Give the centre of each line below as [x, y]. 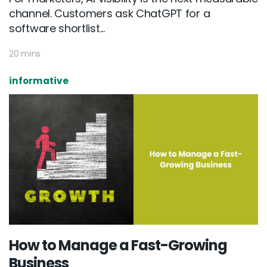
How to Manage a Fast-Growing [118, 246]
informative [39, 81]
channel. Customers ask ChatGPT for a [110, 14]
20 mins [25, 54]
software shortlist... [57, 29]
